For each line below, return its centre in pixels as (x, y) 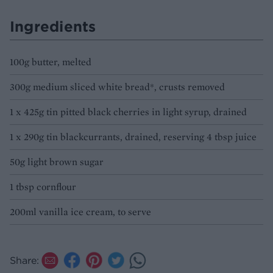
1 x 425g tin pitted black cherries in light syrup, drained (128, 112)
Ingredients (53, 26)
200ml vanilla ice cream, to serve (80, 211)
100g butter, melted (51, 62)
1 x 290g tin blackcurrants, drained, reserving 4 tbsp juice (133, 136)
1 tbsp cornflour (43, 186)
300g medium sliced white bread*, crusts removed (117, 87)
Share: (24, 260)
